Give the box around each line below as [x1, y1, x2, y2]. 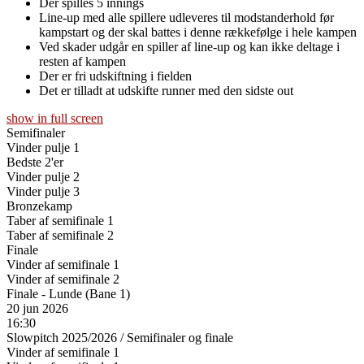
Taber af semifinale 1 [6, 213, 114, 227]
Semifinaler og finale [123, 330, 233, 344]
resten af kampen [39, 54, 126, 68]
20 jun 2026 [6, 301, 68, 315]
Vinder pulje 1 [6, 140, 80, 154]
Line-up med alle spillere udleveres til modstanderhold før [39, 10, 334, 24]
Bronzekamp [6, 198, 72, 213]
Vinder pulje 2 [6, 169, 80, 184]
